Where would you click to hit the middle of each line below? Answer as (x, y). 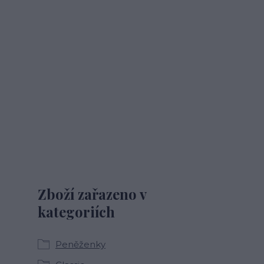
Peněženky (80, 244)
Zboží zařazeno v (92, 194)
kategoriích (76, 212)
